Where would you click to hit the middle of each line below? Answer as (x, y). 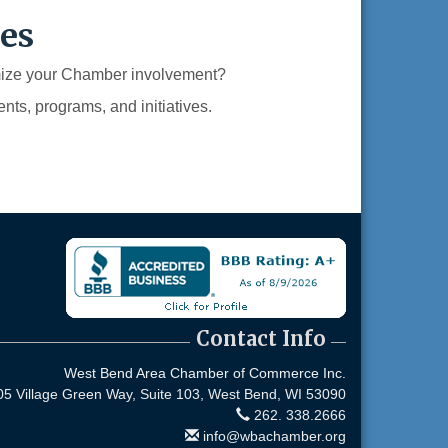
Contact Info (261, 338)
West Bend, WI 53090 (277, 394)
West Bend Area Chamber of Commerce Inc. (205, 373)
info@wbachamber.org (272, 436)
